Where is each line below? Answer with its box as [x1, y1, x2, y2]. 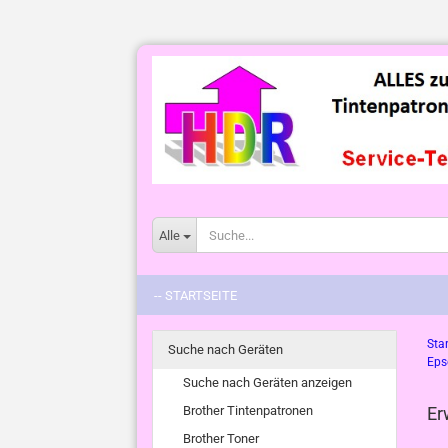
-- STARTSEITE [154, 288, 237, 303]
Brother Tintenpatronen [183, 403, 313, 418]
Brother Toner [183, 431, 259, 446]
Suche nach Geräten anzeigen [183, 375, 352, 390]
